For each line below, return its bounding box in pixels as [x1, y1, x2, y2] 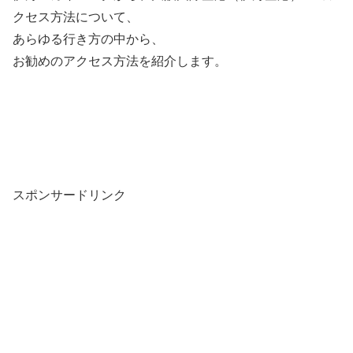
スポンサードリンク [13, 188, 126, 202]
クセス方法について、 [13, 9, 139, 24]
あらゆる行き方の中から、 [13, 32, 164, 46]
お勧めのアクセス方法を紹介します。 [13, 54, 227, 68]
